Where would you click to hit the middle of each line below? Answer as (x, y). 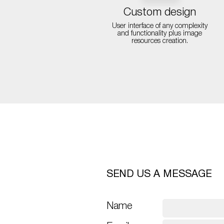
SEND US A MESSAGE (159, 175)
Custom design (159, 12)
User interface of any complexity (159, 26)
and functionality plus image (159, 34)
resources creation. (159, 41)
